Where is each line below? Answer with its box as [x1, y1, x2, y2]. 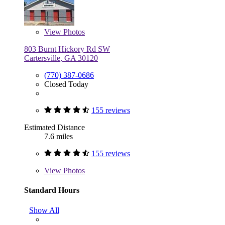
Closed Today [44, 80, 88, 89]
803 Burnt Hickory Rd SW [24, 45, 110, 54]
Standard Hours [24, 186, 79, 195]
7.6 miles [44, 132, 73, 141]
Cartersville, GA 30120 [24, 54, 98, 63]
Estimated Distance [24, 123, 85, 132]
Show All [29, 205, 59, 214]
